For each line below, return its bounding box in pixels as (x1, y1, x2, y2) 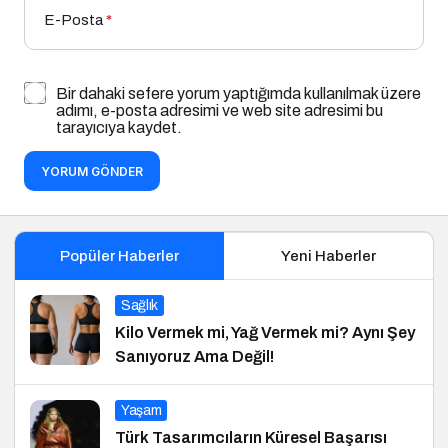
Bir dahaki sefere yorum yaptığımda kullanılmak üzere (56, 84, 421, 102)
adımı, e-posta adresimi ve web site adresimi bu (56, 101, 383, 119)
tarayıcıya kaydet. (56, 118, 182, 136)
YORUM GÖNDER (41, 163, 143, 179)
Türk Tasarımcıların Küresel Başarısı (115, 428, 387, 446)
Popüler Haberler (59, 247, 179, 264)
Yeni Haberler (281, 247, 376, 264)
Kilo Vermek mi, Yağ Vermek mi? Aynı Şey (115, 323, 415, 341)
